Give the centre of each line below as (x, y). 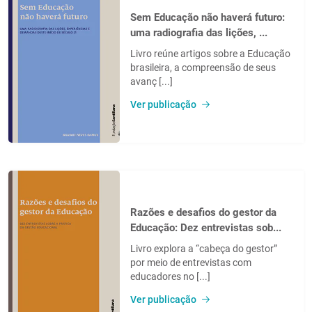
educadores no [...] (170, 276)
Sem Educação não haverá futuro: (208, 17)
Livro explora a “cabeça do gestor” (204, 248)
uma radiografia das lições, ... (199, 32)
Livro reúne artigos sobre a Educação (210, 53)
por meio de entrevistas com (191, 262)
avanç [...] (151, 81)
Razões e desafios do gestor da (203, 212)
